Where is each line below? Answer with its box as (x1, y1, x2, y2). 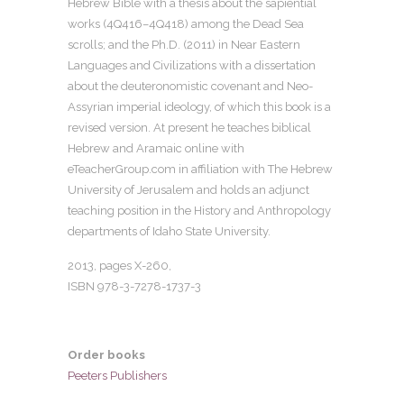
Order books (68, 348, 145, 362)
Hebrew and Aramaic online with (68, 142, 244, 155)
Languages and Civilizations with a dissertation (68, 59, 316, 72)
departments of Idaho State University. (68, 225, 271, 238)
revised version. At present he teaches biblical (68, 121, 311, 134)
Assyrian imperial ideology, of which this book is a (68, 100, 331, 114)
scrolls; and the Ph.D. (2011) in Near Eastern (68, 38, 300, 51)
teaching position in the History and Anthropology (68, 204, 331, 217)
